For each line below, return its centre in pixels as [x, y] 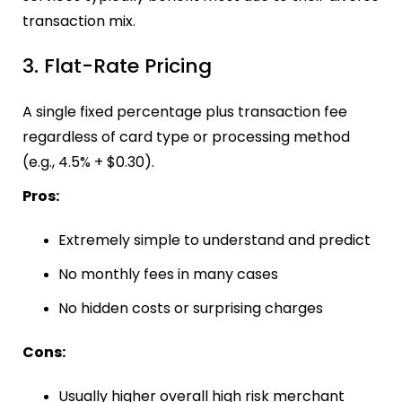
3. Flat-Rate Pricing [117, 66]
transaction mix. [79, 22]
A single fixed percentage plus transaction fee [185, 111]
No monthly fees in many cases [168, 274]
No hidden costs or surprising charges [191, 308]
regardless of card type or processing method [186, 136]
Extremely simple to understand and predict [214, 240]
